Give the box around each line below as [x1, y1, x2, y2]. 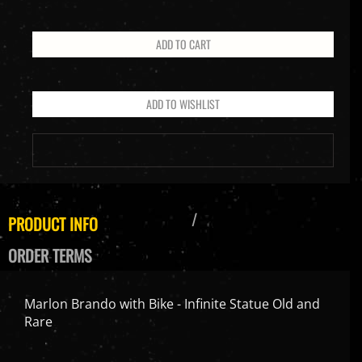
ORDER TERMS [8, 229, 91, 254]
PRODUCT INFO [8, 197, 98, 222]
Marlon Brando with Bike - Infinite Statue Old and [24, 280, 320, 299]
